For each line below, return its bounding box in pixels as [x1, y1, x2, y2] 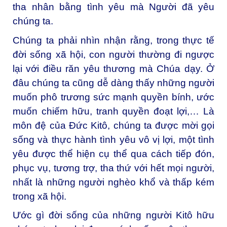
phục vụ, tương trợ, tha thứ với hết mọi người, [13, 162, 214, 173]
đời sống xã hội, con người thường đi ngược [13, 49, 214, 60]
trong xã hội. [13, 191, 66, 202]
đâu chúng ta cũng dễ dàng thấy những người [13, 77, 214, 88]
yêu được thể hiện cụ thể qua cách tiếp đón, [13, 148, 214, 159]
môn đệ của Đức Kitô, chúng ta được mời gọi [13, 120, 214, 131]
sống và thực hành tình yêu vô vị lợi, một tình [13, 134, 214, 145]
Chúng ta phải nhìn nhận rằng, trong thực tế [13, 34, 214, 46]
